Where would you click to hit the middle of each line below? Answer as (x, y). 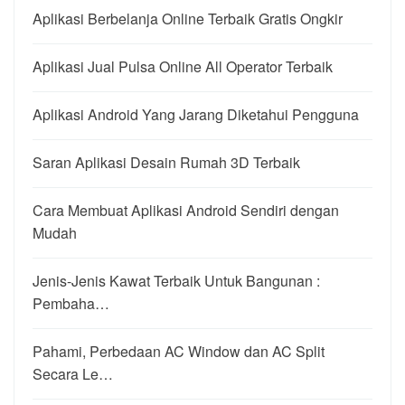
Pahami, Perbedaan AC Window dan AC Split (179, 351)
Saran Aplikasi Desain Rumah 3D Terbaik (166, 162)
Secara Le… (73, 373)
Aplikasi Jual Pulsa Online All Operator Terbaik (183, 66)
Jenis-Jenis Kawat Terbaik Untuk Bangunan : (176, 280)
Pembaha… (71, 303)
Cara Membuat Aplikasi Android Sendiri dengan (186, 210)
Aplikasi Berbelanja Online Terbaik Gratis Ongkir (188, 18)
